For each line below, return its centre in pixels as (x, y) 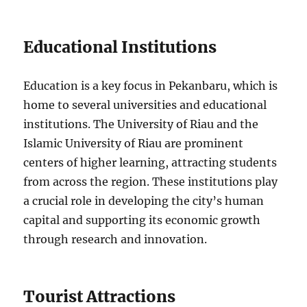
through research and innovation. (115, 239)
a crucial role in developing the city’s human (144, 200)
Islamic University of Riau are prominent (134, 143)
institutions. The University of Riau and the (141, 124)
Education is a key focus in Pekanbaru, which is (151, 85)
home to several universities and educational (145, 105)
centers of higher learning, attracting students (150, 162)
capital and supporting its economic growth (142, 220)
